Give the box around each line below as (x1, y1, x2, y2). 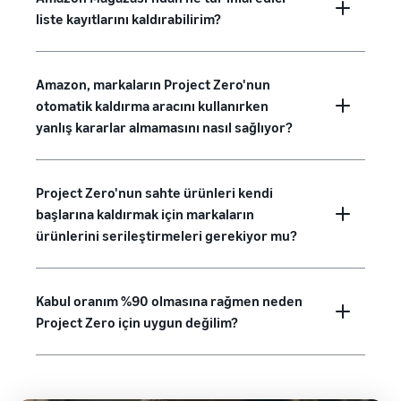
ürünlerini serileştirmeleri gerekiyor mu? (36, 226, 297, 245)
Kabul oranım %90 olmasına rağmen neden (36, 292, 303, 311)
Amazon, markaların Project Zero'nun (36, 75, 270, 94)
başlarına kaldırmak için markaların (36, 205, 254, 224)
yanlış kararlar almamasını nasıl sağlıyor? (36, 118, 293, 137)
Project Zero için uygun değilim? (36, 313, 238, 332)
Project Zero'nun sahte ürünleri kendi (36, 183, 273, 202)
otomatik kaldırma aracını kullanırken (36, 97, 269, 115)
